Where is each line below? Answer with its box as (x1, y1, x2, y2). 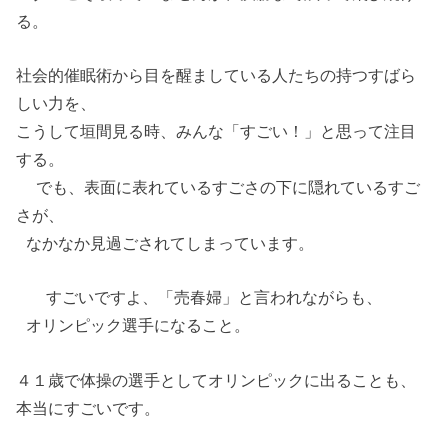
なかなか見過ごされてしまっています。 (16, 234, 315, 253)
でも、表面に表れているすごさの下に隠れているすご (16, 178, 421, 197)
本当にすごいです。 (16, 398, 191, 417)
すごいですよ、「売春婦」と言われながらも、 (16, 288, 383, 307)
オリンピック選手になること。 (16, 316, 251, 335)
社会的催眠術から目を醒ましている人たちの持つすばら (16, 66, 417, 85)
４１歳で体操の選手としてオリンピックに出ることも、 (16, 370, 417, 389)
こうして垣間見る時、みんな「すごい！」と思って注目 (16, 122, 417, 141)
